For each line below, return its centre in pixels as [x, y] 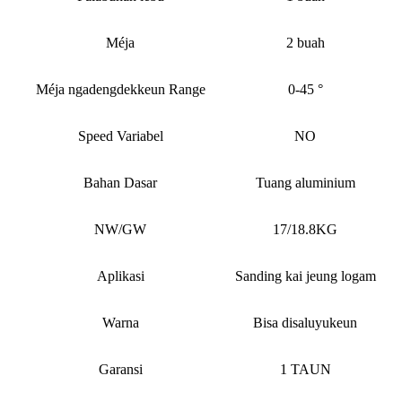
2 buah [305, 43]
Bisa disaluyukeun [305, 323]
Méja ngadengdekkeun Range [120, 90]
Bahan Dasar [120, 183]
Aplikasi [120, 276]
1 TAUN [305, 370]
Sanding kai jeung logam [305, 276]
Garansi [120, 370]
